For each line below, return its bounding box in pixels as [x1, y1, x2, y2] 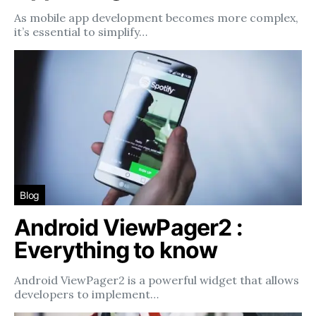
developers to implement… [14, 287, 159, 301]
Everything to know [14, 236, 218, 264]
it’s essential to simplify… [14, 25, 147, 39]
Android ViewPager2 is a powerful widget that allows [14, 273, 299, 287]
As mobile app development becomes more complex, [14, 11, 298, 25]
